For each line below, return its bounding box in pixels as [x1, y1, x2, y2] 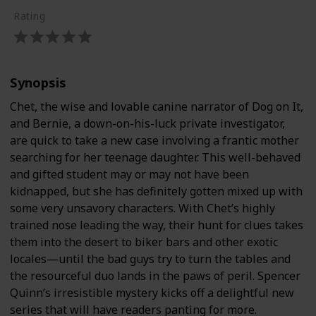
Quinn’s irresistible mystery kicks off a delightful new [10, 284, 294, 300]
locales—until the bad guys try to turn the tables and [10, 250, 291, 267]
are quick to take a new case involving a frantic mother [10, 132, 299, 148]
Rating [13, 8, 46, 23]
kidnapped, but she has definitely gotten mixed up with [10, 183, 303, 199]
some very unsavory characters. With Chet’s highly [10, 200, 275, 216]
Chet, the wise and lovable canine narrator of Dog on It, [10, 98, 303, 114]
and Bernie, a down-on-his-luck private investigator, [10, 115, 285, 131]
